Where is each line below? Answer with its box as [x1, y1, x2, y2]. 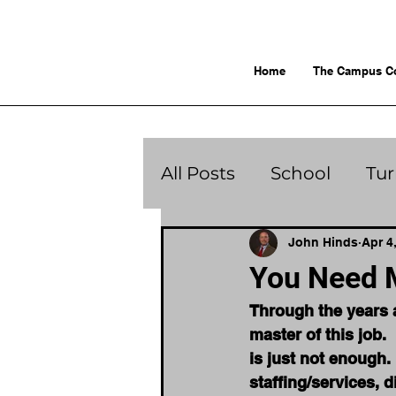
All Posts [161, 162, 235, 184]
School [270, 162, 331, 184]
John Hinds [288, 235, 358, 250]
